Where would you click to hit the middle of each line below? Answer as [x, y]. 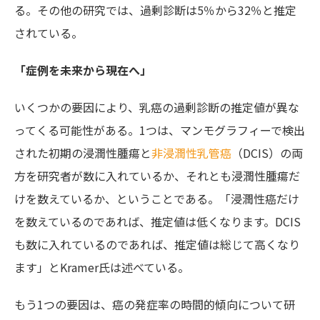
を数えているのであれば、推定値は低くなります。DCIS [157, 222]
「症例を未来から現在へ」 [83, 70]
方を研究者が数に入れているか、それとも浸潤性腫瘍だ [157, 176]
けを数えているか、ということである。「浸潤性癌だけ [157, 199]
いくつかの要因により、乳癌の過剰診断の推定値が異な [157, 107]
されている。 [49, 33]
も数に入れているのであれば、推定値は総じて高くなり [157, 245]
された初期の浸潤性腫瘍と [83, 153]
